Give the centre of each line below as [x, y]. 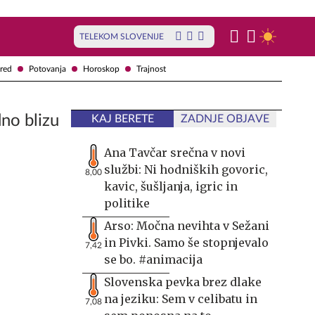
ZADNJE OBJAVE [225, 119]
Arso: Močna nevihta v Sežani [187, 226]
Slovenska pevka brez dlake [183, 282]
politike [127, 203]
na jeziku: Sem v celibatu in [181, 299]
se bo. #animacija [153, 259]
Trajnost [151, 69]
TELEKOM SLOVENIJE [122, 37]
